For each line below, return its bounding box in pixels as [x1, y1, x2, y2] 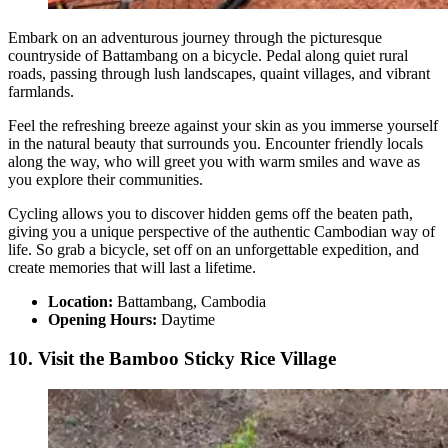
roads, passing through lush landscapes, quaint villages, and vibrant [8, 65, 430, 83]
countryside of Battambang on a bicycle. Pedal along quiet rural [8, 47, 408, 65]
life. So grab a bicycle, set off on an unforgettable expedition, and [8, 241, 419, 259]
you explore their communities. [8, 171, 203, 189]
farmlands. [8, 83, 74, 101]
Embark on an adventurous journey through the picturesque [8, 29, 382, 47]
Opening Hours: [48, 311, 161, 329]
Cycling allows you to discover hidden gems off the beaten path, [8, 205, 413, 223]
